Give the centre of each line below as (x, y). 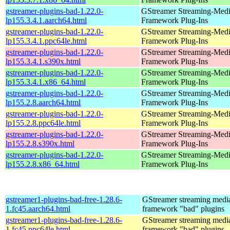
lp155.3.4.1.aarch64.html (46, 20)
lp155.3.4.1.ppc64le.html (46, 41)
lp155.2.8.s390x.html (40, 143)
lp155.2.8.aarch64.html (43, 102)
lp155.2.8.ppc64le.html (43, 123)
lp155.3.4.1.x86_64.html (46, 82)
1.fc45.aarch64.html (38, 208)
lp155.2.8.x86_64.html (43, 164)
